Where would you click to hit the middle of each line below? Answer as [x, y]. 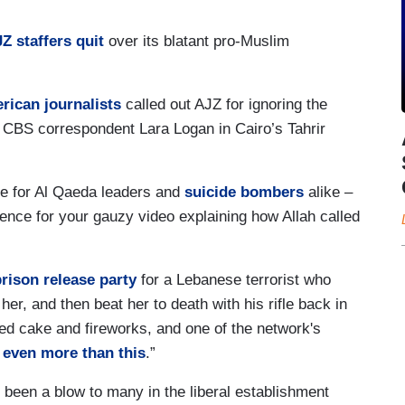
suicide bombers [244, 192]
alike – [328, 192]
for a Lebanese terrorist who [234, 279]
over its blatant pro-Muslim [197, 41]
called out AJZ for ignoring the [224, 104]
